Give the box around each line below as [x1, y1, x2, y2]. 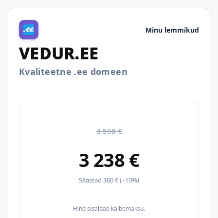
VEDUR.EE [19, 43, 99, 64]
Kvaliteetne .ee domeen [19, 66, 127, 77]
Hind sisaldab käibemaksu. [73, 204, 145, 213]
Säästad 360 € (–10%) [79, 176, 139, 184]
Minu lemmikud [145, 25, 199, 35]
